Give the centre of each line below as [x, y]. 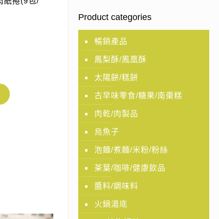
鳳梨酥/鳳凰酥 [120, 59]
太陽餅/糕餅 [116, 77]
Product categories [115, 17]
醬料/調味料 [116, 186]
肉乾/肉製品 [116, 114]
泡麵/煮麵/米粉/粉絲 [131, 150]
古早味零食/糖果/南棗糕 [138, 96]
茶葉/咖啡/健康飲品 [130, 168]
